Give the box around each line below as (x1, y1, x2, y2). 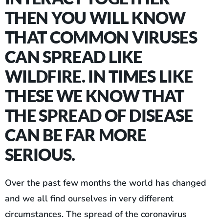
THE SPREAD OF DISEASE (5, 105, 193, 126)
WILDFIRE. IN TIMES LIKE (5, 66, 193, 87)
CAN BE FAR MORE (5, 125, 147, 145)
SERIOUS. (5, 144, 75, 165)
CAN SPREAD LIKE (5, 46, 142, 67)
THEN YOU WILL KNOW (5, 7, 186, 28)
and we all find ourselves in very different (5, 193, 174, 205)
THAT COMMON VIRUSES (5, 27, 197, 47)
